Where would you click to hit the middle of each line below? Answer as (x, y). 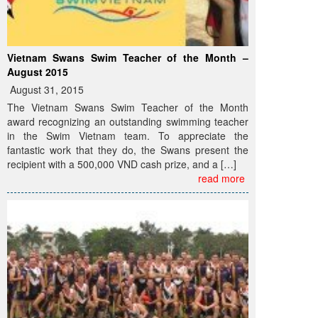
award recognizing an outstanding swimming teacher (128, 121)
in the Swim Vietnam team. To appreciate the (128, 136)
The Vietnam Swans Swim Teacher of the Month (128, 107)
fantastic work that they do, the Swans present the (128, 150)
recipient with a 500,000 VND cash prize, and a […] (122, 164)
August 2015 (38, 72)
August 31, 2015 (45, 89)
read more (221, 178)
